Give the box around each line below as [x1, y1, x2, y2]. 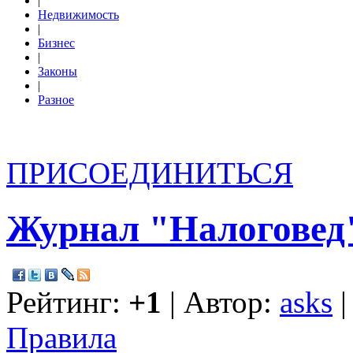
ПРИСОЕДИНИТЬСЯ [6, 156, 293, 190]
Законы [38, 65, 77, 78]
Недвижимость [38, 8, 119, 21]
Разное [38, 93, 74, 106]
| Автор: [162, 284, 280, 319]
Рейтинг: [6, 284, 128, 319]
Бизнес [38, 36, 75, 50]
